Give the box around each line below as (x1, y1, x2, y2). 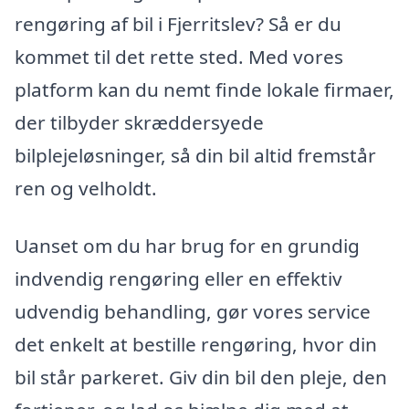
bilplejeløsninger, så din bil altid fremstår (15, 142, 376, 168)
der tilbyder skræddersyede (15, 109, 264, 135)
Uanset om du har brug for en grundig (15, 233, 360, 259)
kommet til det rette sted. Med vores (15, 43, 343, 69)
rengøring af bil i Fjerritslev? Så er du (15, 10, 341, 37)
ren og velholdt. (15, 174, 157, 201)
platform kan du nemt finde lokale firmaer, (15, 76, 394, 102)
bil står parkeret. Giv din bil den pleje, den (15, 364, 387, 391)
